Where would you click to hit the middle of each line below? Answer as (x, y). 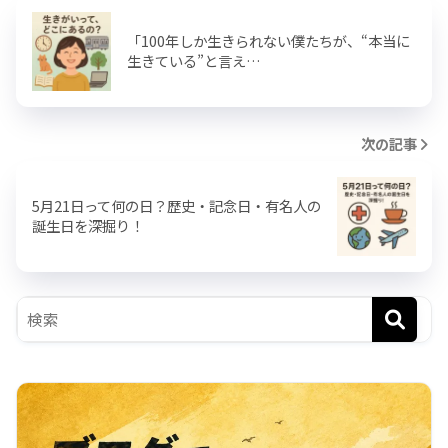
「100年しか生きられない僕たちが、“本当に (268, 41)
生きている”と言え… (194, 61)
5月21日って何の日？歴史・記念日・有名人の (176, 206)
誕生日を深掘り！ (88, 226)
